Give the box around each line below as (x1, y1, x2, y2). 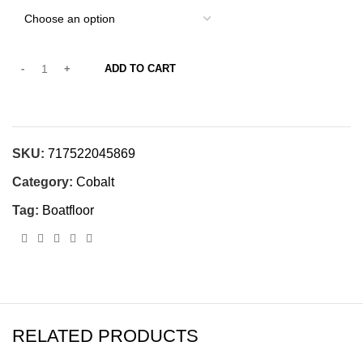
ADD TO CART (105, 62, 176, 75)
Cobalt (76, 175, 114, 189)
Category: (12, 175, 73, 189)
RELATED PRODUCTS (12, 326, 199, 346)
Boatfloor (42, 203, 94, 217)
